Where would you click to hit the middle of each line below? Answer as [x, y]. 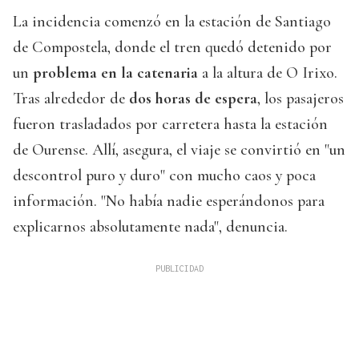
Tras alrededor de [71, 99]
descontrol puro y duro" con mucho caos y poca [164, 176]
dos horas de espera [193, 99]
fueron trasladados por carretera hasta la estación [170, 125]
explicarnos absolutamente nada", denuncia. [150, 227]
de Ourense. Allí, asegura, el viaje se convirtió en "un [179, 150]
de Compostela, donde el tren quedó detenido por [172, 48]
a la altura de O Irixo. [268, 73]
